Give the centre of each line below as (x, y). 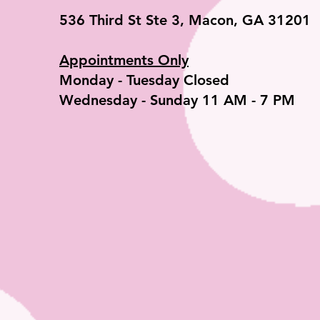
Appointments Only (124, 60)
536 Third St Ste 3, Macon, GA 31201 (185, 20)
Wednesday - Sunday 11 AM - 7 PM (177, 100)
